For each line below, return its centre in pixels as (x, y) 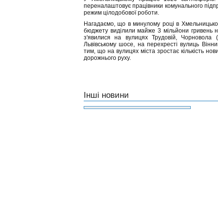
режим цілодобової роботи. (121, 13)
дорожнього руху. (107, 58)
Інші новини (106, 95)
